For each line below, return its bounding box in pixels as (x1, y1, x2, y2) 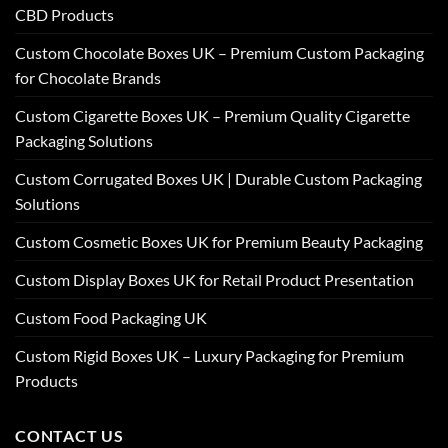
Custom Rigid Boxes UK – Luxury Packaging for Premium (15, 345, 404, 365)
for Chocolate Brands (15, 67, 161, 87)
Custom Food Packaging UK (15, 307, 207, 327)
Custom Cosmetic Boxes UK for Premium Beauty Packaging (15, 231, 423, 251)
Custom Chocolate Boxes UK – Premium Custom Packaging (15, 42, 424, 62)
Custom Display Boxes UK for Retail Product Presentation (15, 269, 414, 289)
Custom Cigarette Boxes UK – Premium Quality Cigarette (15, 105, 410, 125)
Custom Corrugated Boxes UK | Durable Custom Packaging (15, 168, 422, 188)
